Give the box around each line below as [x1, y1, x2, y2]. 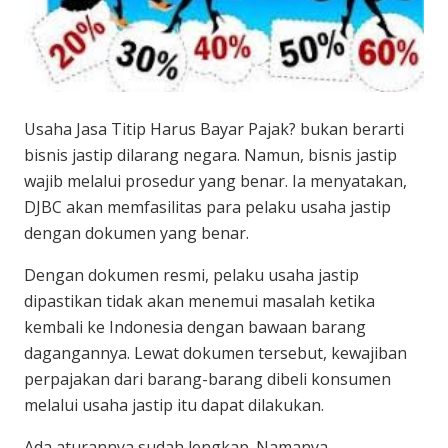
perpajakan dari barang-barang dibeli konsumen [24, 368, 391, 391]
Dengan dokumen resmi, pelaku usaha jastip [24, 264, 359, 287]
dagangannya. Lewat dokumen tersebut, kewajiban [24, 342, 407, 365]
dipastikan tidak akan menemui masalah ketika [24, 290, 375, 313]
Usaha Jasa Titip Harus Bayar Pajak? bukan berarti [24, 118, 404, 141]
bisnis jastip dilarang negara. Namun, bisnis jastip [24, 144, 397, 167]
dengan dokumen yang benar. [24, 222, 249, 245]
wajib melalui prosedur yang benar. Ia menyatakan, [24, 170, 407, 193]
